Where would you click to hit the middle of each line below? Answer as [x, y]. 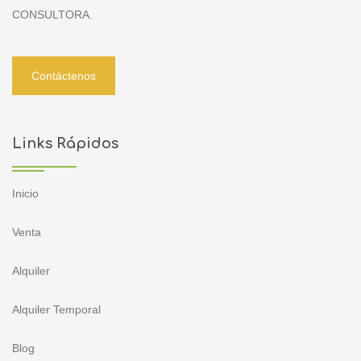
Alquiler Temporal [56, 309]
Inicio [25, 193]
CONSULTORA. [52, 14]
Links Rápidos [65, 143]
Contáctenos [64, 75]
